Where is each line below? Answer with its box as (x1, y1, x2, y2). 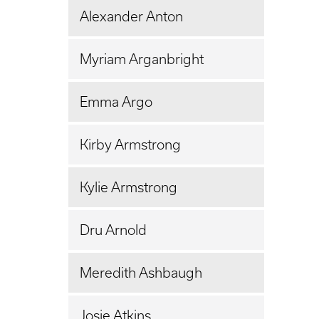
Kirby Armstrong (80, 136, 181, 152)
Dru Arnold (80, 221, 147, 238)
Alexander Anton (80, 8, 183, 24)
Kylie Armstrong (80, 179, 177, 195)
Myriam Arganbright (80, 51, 204, 67)
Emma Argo (80, 93, 152, 110)
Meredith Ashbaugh (80, 264, 202, 281)
